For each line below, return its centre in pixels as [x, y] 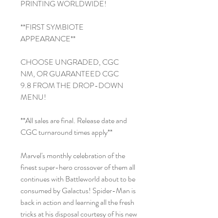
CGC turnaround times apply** [66, 132]
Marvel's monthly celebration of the [73, 155]
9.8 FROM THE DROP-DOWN [72, 85]
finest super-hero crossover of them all [78, 167]
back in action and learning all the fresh [77, 202]
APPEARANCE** [48, 38]
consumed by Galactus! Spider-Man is [78, 190]
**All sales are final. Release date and [74, 120]
